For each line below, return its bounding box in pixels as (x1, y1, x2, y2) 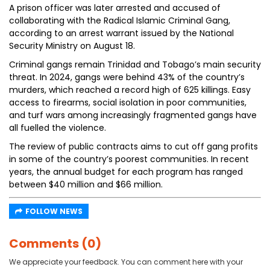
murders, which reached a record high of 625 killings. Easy (9, 84, 251, 96)
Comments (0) (9, 235, 101, 252)
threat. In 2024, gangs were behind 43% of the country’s (9, 71, 245, 83)
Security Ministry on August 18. (9, 40, 135, 52)
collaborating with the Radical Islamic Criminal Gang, (9, 14, 230, 27)
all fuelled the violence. (9, 122, 106, 134)
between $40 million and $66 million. (9, 178, 163, 190)
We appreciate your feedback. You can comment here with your (9, 257, 243, 267)
